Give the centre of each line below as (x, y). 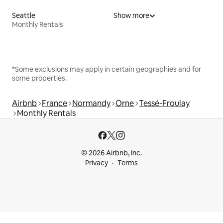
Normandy (91, 104)
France (55, 104)
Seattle (24, 16)
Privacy (97, 163)
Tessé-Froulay (164, 104)
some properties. (39, 78)
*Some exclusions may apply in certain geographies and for (107, 69)
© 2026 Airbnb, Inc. (111, 153)
